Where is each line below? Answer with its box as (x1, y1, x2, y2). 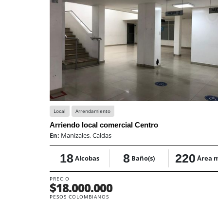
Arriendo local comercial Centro (50, 121, 158, 129)
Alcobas (74, 154, 99, 163)
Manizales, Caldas (61, 131, 111, 140)
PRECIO (50, 175, 70, 182)
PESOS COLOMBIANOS (50, 193, 109, 200)
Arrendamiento (75, 108, 110, 114)
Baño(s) (131, 154, 155, 163)
